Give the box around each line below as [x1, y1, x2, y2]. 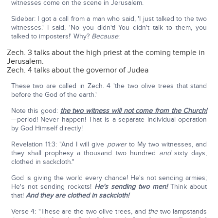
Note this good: [11, 107, 60, 115]
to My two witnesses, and [126, 140, 207, 149]
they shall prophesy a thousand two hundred [11, 149, 159, 158]
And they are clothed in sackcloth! [25, 191, 129, 200]
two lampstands [158, 207, 207, 216]
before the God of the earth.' [11, 91, 97, 99]
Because [91, 32, 118, 41]
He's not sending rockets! [11, 182, 94, 191]
